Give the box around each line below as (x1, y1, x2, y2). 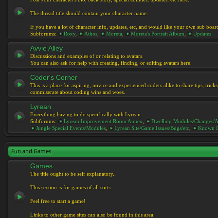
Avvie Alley (30, 44, 63, 52)
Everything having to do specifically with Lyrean (30, 111, 141, 117)
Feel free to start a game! (30, 198, 86, 204)
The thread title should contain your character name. (30, 10, 148, 16)
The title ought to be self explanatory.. (30, 171, 116, 177)
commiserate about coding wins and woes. (30, 89, 125, 95)
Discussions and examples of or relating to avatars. (30, 53, 144, 59)
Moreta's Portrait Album (131, 31, 184, 36)
